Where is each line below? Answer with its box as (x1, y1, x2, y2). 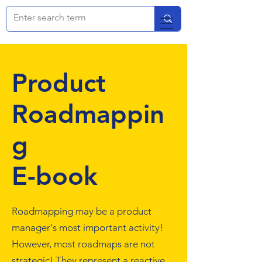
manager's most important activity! (12, 222, 163, 233)
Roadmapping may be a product (12, 205, 151, 217)
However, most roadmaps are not (12, 238, 155, 250)
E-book (12, 160, 98, 191)
